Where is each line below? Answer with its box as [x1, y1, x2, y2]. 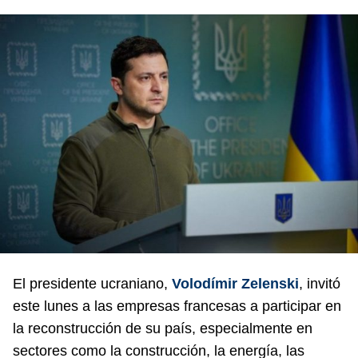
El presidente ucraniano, [13, 275, 172, 292]
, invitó [299, 275, 340, 292]
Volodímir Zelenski [172, 275, 299, 292]
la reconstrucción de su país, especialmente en [13, 320, 312, 336]
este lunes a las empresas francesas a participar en [13, 297, 341, 314]
